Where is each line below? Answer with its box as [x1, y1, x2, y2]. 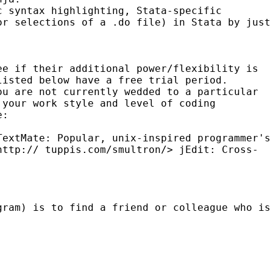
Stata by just [191, 16, 271, 28]
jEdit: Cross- [179, 143, 258, 155]
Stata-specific [136, 4, 222, 16]
